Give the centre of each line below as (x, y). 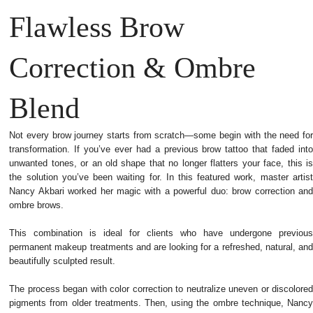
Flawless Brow (97, 27)
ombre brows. (37, 205)
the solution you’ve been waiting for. (88, 177)
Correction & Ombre (133, 68)
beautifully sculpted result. (63, 261)
